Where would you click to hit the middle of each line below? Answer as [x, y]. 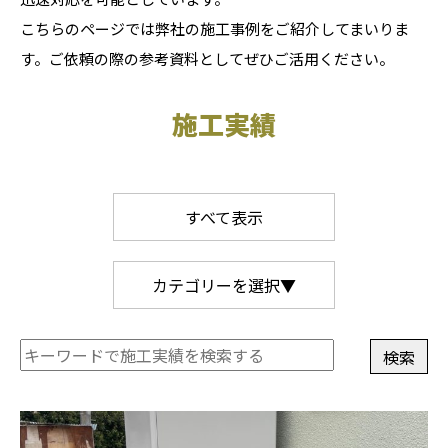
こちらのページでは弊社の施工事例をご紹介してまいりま [214, 28]
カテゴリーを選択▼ [224, 285]
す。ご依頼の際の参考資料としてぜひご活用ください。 [207, 58]
